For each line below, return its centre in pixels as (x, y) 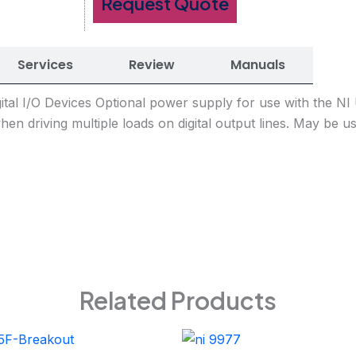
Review (152, 65)
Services (45, 65)
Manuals (258, 65)
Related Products (178, 300)
